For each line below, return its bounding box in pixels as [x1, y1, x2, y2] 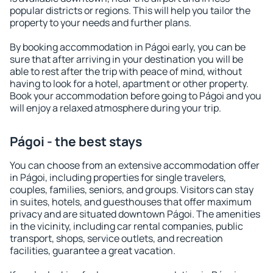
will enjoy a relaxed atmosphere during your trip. [10, 101, 221, 115]
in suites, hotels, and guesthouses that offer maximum [10, 195, 252, 208]
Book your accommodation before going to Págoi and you [10, 89, 261, 102]
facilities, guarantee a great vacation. [10, 244, 175, 257]
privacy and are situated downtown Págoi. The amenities [10, 207, 260, 221]
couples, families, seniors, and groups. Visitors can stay [10, 183, 253, 196]
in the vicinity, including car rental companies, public [10, 219, 243, 233]
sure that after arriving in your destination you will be [10, 52, 243, 66]
